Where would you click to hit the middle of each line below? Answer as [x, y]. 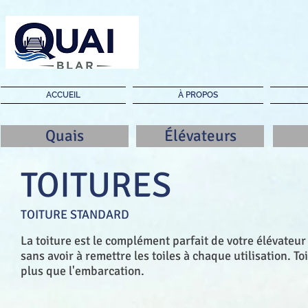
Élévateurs [200, 136]
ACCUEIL [63, 95]
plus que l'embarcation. [82, 271]
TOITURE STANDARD [75, 214]
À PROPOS [198, 95]
